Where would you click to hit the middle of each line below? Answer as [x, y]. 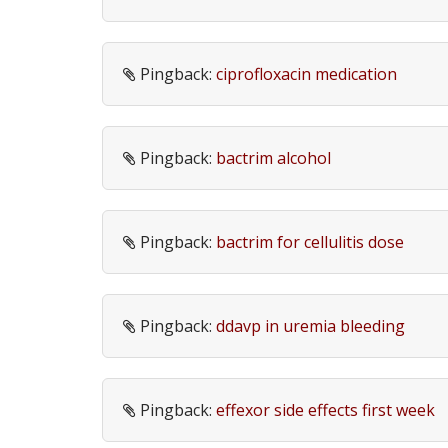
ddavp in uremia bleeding [310, 326]
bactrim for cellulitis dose [310, 242]
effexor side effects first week [325, 410]
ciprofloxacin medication [306, 74]
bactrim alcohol [273, 158]
